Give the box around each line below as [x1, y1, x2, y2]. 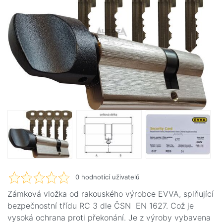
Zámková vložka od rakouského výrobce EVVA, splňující [7, 189, 214, 199]
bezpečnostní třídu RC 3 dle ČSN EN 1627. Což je [7, 201, 194, 211]
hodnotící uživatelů [79, 173, 140, 181]
